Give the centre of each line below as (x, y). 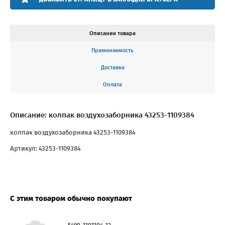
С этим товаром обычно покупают (71, 198)
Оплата (113, 84)
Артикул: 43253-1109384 (45, 148)
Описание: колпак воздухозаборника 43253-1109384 (102, 115)
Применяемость (113, 50)
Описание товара (113, 33)
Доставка (113, 67)
